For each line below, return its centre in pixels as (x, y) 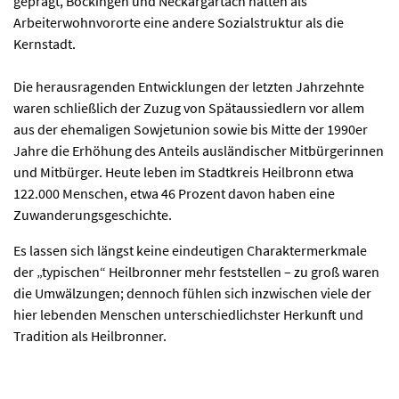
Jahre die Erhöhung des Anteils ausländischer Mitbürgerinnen (199, 151)
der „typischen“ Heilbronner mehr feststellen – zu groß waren (196, 272)
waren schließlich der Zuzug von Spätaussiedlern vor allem (189, 108)
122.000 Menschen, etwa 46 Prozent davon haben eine (174, 193)
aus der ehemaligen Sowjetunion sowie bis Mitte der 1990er (191, 129)
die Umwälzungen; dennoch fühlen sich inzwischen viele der (192, 293)
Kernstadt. (45, 44)
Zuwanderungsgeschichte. (93, 215)
